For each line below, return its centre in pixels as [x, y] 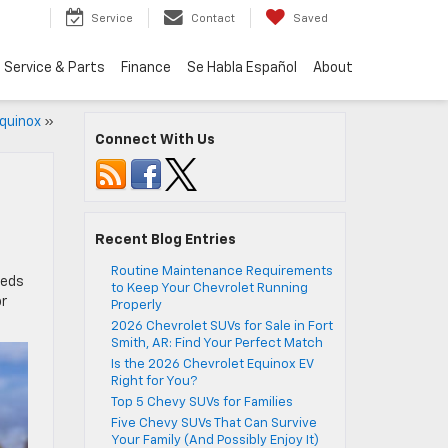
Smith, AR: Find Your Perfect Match [218, 343]
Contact [213, 19]
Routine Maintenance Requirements [221, 271]
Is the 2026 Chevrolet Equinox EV [211, 364]
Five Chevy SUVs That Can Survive [213, 423]
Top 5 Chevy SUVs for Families [204, 402]
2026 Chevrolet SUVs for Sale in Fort [221, 326]
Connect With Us [154, 140]
